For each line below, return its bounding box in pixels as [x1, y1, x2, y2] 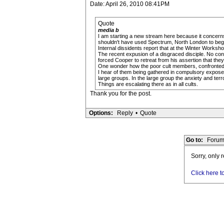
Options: [88, 109, 113, 116]
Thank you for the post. [89, 90, 151, 97]
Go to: [186, 136, 203, 143]
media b [97, 27, 119, 33]
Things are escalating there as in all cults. [97, 81, 198, 87]
